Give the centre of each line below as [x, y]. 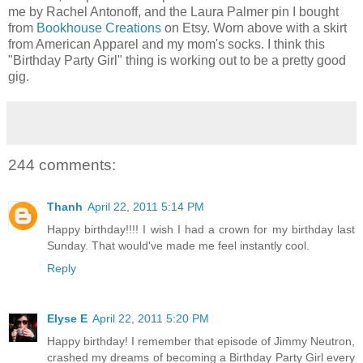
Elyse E [67, 319]
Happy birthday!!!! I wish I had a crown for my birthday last [201, 230]
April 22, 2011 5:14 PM [146, 207]
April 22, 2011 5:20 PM [151, 319]
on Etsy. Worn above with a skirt [254, 28]
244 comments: [62, 164]
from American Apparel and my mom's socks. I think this [167, 44]
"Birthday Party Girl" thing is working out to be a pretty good [177, 60]
